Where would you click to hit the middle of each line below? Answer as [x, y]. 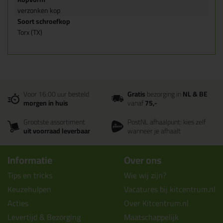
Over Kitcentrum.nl [156, 203]
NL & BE [195, 94]
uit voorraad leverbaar [57, 131]
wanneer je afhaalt [154, 131]
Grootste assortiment [54, 122]
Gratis [136, 94]
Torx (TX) [30, 32]
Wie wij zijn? [145, 175]
